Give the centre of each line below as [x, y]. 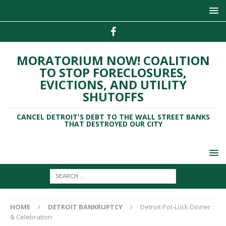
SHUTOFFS [113, 97]
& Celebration [31, 217]
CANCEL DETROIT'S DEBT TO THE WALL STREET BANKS [113, 117]
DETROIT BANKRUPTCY [85, 207]
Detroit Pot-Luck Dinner [175, 207]
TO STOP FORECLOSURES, [113, 72]
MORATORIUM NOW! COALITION [113, 60]
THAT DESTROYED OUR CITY [113, 124]
